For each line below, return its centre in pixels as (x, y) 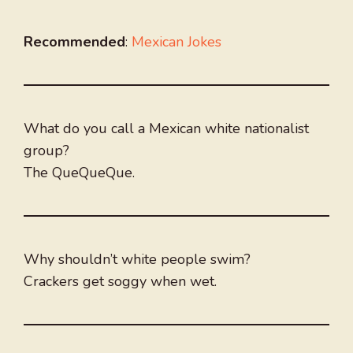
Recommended (74, 42)
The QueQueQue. (79, 173)
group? (46, 151)
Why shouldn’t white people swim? (137, 260)
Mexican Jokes (176, 42)
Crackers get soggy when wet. (120, 282)
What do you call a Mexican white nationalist (166, 129)
